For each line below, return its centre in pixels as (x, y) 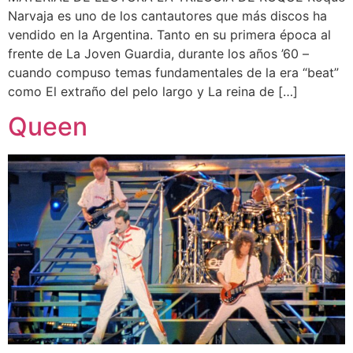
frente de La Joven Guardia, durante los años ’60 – (158, 54)
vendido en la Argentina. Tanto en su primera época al (169, 35)
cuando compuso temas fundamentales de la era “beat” (173, 72)
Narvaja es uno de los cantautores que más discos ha (167, 16)
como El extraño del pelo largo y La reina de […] (153, 91)
